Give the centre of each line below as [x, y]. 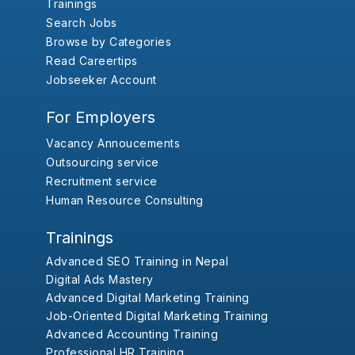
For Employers [101, 118]
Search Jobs [82, 23]
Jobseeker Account [101, 80]
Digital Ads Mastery [100, 280]
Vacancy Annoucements [113, 143]
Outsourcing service [103, 162]
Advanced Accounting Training [132, 334]
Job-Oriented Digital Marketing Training [157, 316]
